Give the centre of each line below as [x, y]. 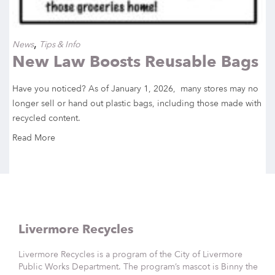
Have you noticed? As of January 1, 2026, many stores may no [135, 89]
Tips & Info [60, 45]
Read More [34, 138]
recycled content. [46, 118]
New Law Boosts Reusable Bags [135, 62]
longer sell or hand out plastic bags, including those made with [137, 103]
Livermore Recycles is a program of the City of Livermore [130, 254]
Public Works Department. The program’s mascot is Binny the [138, 267]
